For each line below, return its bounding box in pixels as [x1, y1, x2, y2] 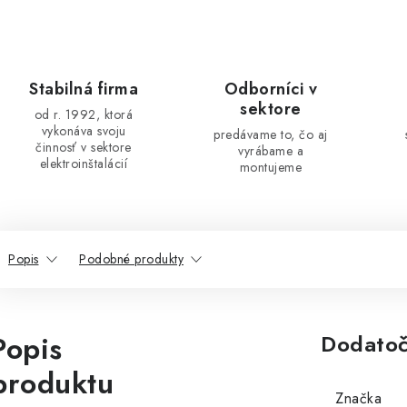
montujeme [239, 158, 303, 176]
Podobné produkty [79, 250, 184, 268]
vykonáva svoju [41, 122, 126, 140]
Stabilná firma [29, 77, 138, 101]
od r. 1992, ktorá [34, 105, 134, 124]
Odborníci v [223, 77, 318, 101]
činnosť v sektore [35, 138, 132, 156]
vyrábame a [238, 142, 303, 160]
